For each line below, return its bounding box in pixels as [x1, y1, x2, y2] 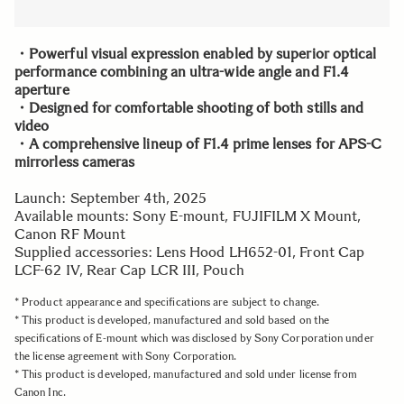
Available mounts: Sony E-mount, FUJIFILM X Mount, [14, 207, 361, 225]
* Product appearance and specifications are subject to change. [14, 295, 319, 308]
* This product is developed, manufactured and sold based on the [14, 313, 330, 326]
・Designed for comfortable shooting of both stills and [14, 98, 364, 116]
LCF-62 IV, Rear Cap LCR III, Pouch [14, 261, 244, 279]
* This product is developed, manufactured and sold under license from [14, 367, 358, 381]
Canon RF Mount [14, 225, 126, 243]
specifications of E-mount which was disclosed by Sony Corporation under [14, 331, 374, 344]
